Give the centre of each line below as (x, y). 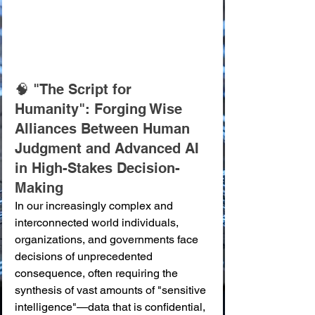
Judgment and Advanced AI (109, 148)
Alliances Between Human (104, 129)
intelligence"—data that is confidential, (111, 307)
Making (39, 188)
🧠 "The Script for (75, 89)
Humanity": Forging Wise (101, 109)
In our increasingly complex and (95, 206)
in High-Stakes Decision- (97, 168)
